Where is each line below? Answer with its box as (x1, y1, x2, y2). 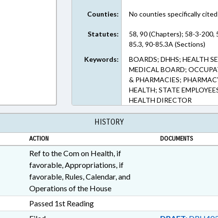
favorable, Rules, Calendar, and (29, 172, 130, 181)
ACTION (29, 135, 49, 143)
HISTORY (94, 117, 124, 127)
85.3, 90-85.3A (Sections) (129, 40, 206, 48)
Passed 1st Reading (29, 199, 94, 208)
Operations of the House (29, 183, 111, 193)
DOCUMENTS (160, 135, 193, 143)
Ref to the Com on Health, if (29, 148, 121, 158)
